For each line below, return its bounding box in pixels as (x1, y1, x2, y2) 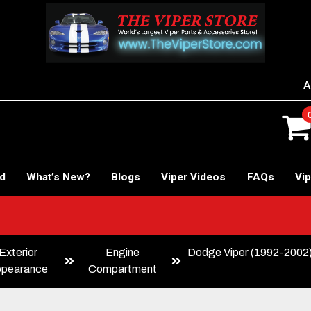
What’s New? (26, 170, 90, 183)
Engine (106, 246, 140, 258)
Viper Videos (161, 170, 226, 183)
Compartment (88, 262, 158, 275)
